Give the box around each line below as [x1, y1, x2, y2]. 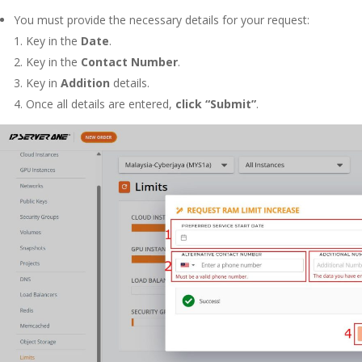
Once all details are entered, [26, 96, 175, 112]
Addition [61, 75, 110, 91]
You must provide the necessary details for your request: [14, 12, 309, 28]
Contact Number [81, 54, 178, 70]
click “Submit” [175, 96, 256, 112]
